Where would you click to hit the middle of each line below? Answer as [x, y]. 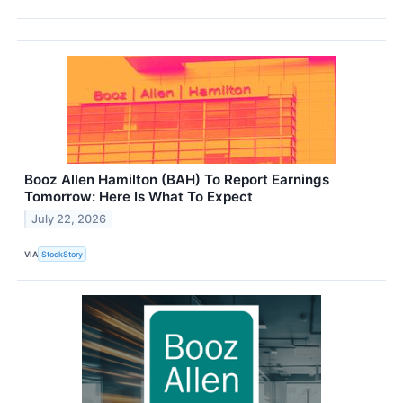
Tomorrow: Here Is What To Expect [139, 197]
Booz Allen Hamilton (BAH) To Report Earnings [177, 180]
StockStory [63, 254]
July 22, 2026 [69, 219]
